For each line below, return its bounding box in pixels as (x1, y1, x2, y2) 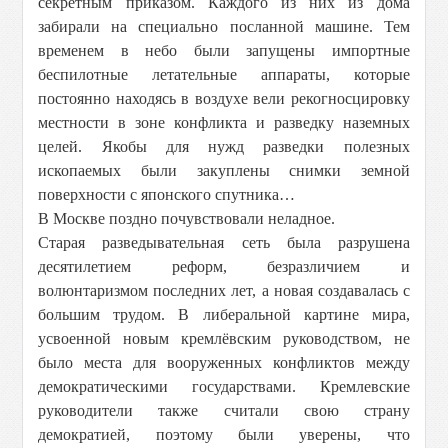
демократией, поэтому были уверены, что (38, 426, 410, 443)
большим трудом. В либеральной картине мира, (38, 306, 410, 323)
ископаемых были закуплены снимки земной (38, 162, 410, 179)
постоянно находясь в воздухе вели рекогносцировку (38, 90, 410, 107)
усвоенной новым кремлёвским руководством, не (38, 330, 410, 347)
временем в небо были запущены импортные (38, 42, 410, 59)
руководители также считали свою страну (38, 402, 410, 419)
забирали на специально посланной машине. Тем (38, 18, 410, 35)
